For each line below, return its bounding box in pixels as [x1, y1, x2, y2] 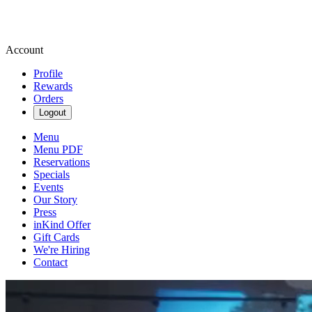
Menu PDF [33, 143, 83, 155]
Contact [33, 256, 68, 268]
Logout [39, 107, 66, 118]
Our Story [33, 194, 77, 205]
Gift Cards [33, 231, 79, 243]
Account [6, 44, 43, 56]
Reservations [33, 156, 90, 168]
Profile [33, 68, 63, 79]
